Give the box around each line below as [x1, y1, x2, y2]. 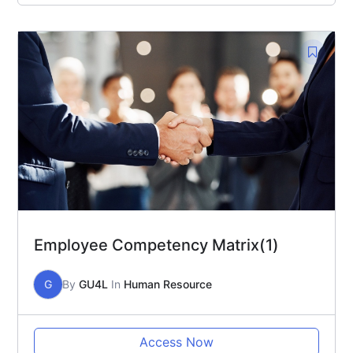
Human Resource [124, 277, 212, 291]
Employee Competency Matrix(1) [34, 235, 279, 255]
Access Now [139, 333, 214, 350]
